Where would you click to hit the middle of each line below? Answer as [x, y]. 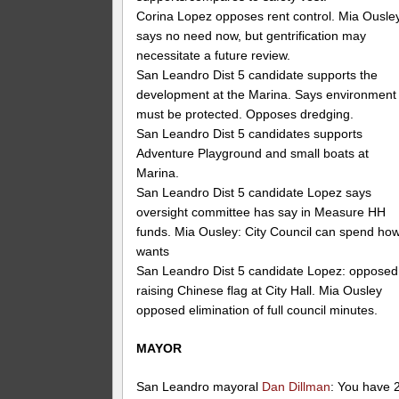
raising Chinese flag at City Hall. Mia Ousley [260, 291]
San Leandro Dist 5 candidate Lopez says [254, 193]
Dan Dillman [297, 386]
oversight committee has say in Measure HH [261, 212]
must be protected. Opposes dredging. [245, 114]
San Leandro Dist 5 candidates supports [250, 134]
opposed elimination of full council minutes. [257, 310]
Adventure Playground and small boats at [253, 154]
